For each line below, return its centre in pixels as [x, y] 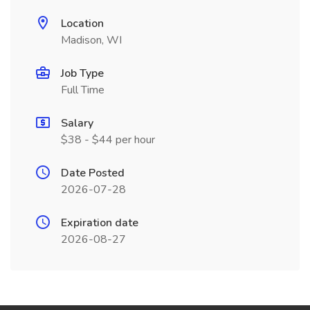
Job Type [82, 73]
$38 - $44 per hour [108, 140]
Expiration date [100, 223]
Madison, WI [91, 40]
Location [82, 24]
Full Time [83, 90]
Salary [77, 123]
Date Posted [93, 173]
